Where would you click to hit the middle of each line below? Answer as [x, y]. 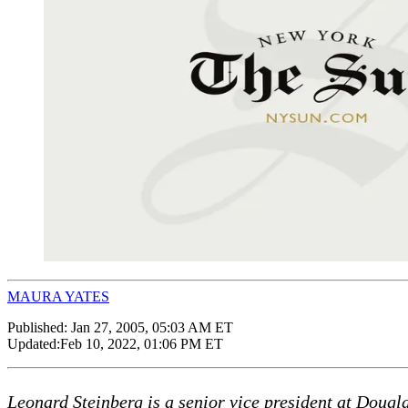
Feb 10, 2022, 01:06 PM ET [142, 343]
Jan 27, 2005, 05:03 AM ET [152, 327]
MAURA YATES [58, 296]
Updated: [34, 343]
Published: [39, 327]
